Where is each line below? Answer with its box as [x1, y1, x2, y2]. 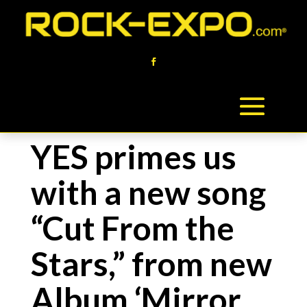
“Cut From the [30, 208, 234, 247]
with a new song [30, 173, 266, 212]
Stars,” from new [30, 244, 272, 283]
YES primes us [30, 137, 236, 176]
